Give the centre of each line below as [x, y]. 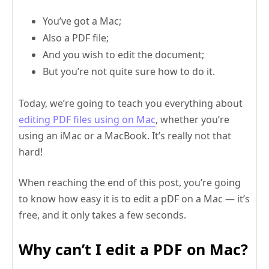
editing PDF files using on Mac [87, 120]
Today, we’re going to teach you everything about [131, 104]
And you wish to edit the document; [123, 55]
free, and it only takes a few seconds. [102, 215]
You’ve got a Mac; [82, 21]
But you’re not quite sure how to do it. [129, 72]
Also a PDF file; [76, 38]
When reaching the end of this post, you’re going [130, 183]
